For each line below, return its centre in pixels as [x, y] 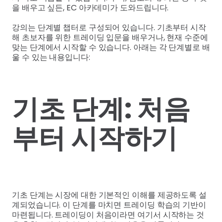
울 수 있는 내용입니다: [51, 57]
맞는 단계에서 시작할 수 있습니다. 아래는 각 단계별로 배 [111, 48]
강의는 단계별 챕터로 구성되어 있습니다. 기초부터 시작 [109, 28]
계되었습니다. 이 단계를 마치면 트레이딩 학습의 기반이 [109, 205]
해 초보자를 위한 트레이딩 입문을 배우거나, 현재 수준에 [110, 38]
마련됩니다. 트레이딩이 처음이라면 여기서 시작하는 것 [108, 215]
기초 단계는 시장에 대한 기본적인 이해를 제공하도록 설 [109, 195]
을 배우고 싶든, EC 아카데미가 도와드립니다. [90, 8]
